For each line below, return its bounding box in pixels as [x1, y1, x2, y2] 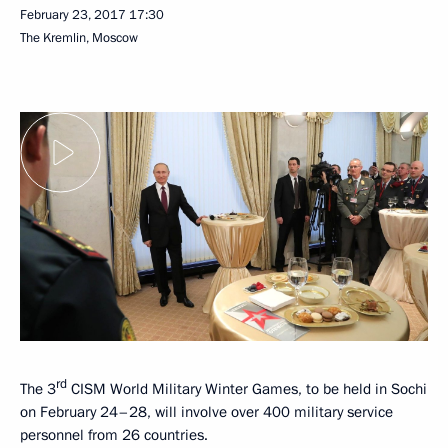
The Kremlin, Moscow [20, 28, 138, 47]
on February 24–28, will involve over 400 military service [20, 402, 393, 423]
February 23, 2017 [20, 5, 126, 24]
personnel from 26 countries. [20, 425, 208, 446]
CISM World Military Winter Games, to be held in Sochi [67, 379, 427, 400]
